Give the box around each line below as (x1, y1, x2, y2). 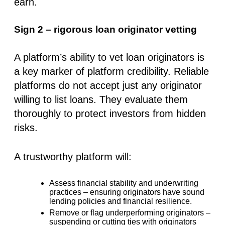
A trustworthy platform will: (14, 151, 132, 162)
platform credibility (87, 65, 168, 77)
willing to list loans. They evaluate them (14, 93, 188, 105)
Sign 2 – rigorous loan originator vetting (14, 24, 197, 35)
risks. (14, 122, 38, 133)
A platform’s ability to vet (14, 51, 126, 63)
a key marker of (14, 65, 87, 77)
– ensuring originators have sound (81, 187, 204, 196)
